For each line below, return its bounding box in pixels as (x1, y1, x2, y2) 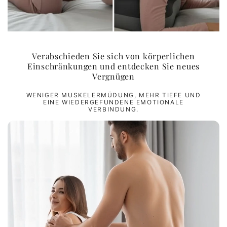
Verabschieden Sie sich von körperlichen (32, 51, 195, 62)
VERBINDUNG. (88, 105, 139, 113)
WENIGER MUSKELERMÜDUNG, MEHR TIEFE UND (26, 91, 201, 99)
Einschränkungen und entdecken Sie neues (27, 61, 200, 72)
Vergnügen (92, 71, 135, 82)
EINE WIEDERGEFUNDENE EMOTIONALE (43, 98, 184, 106)
